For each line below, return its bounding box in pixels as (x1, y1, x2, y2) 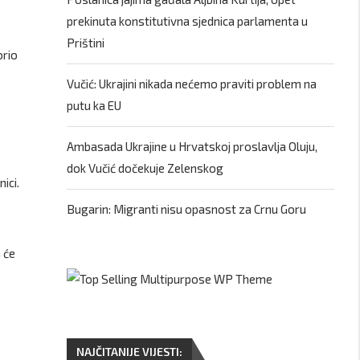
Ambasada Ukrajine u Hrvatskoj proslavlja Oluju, (67, 139, 318, 153)
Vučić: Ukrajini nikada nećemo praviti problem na (67, 76, 317, 91)
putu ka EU (67, 98, 122, 112)
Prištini (67, 35, 105, 50)
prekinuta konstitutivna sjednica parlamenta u (67, 14, 309, 28)
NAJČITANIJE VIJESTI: (76, 345, 183, 358)
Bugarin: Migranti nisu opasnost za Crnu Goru (67, 202, 307, 216)
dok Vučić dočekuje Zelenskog (67, 161, 224, 175)
